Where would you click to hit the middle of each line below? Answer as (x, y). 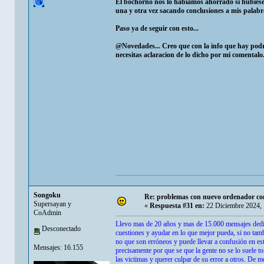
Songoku (47, 195)
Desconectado (60, 229)
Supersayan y (52, 204)
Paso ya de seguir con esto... (157, 29)
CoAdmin (47, 213)
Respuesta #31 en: (177, 206)
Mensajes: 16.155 (58, 247)
